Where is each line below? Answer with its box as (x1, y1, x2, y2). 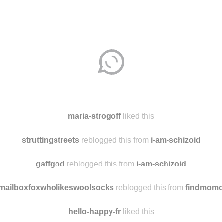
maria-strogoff (68, 111, 121, 120)
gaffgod (36, 159, 65, 168)
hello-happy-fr (68, 207, 121, 216)
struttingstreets (21, 135, 79, 144)
